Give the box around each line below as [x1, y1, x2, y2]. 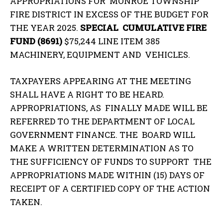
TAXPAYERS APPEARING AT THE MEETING [10, 75, 191, 87]
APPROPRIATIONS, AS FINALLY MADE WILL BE [10, 102, 208, 113]
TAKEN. [10, 196, 44, 208]
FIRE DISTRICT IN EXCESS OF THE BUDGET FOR [10, 8, 209, 20]
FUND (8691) [10, 35, 64, 47]
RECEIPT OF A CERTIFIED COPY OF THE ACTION [10, 182, 212, 194]
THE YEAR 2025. [10, 21, 80, 33]
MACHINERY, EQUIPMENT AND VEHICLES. [10, 48, 192, 60]
